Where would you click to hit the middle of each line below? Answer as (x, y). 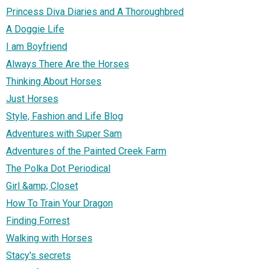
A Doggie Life (35, 29)
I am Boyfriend (37, 47)
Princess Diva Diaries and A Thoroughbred (95, 12)
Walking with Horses (49, 238)
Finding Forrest (38, 221)
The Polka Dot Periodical (58, 169)
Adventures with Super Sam (64, 134)
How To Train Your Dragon (59, 204)
